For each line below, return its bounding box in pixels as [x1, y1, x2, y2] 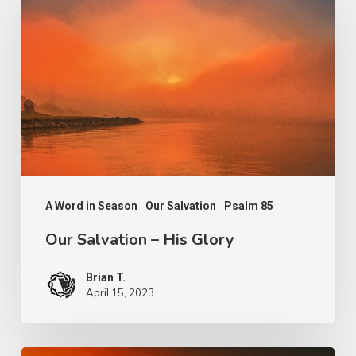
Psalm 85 [223, 199, 273, 212]
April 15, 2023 [85, 285, 154, 299]
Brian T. [85, 270, 126, 284]
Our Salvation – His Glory [44, 228, 234, 250]
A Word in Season [44, 199, 137, 212]
